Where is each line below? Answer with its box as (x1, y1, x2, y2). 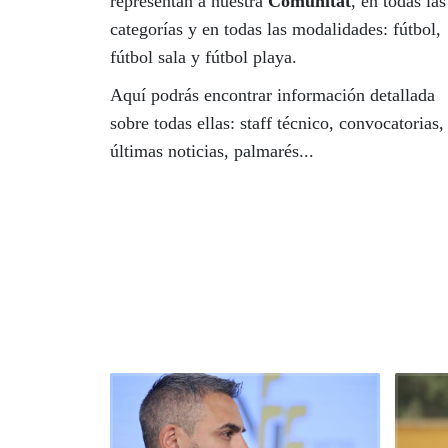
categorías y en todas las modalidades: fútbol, (109, 19, 441, 40)
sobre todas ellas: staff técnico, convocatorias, (109, 113, 444, 134)
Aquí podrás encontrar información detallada (109, 85, 435, 106)
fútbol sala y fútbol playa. (109, 47, 297, 68)
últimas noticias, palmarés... (109, 141, 314, 162)
